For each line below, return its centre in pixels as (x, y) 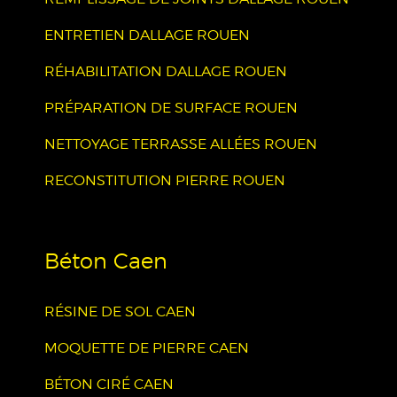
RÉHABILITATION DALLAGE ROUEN (166, 71)
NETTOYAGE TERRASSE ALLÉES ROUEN (181, 144)
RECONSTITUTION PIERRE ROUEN (165, 180)
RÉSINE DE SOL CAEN (120, 311)
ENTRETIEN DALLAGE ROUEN (147, 35)
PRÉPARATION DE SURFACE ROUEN (171, 108)
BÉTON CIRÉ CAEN (109, 384)
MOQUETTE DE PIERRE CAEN (147, 348)
